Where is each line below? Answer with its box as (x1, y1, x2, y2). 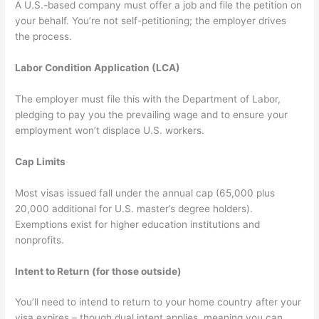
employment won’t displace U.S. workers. (15, 124, 205, 136)
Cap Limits (15, 155, 66, 167)
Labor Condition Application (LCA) (15, 62, 181, 74)
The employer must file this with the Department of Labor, (15, 93, 281, 105)
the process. (15, 31, 73, 43)
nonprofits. (15, 234, 65, 246)
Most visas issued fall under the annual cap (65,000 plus (15, 187, 276, 199)
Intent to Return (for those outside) (15, 265, 182, 277)
